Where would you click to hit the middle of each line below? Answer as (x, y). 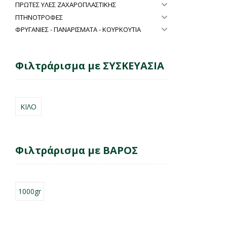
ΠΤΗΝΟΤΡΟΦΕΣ (39, 17)
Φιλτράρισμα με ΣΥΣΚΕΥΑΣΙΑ (90, 66)
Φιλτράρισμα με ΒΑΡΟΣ (77, 150)
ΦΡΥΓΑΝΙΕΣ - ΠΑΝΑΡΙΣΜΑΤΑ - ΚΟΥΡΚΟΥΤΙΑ (78, 30)
